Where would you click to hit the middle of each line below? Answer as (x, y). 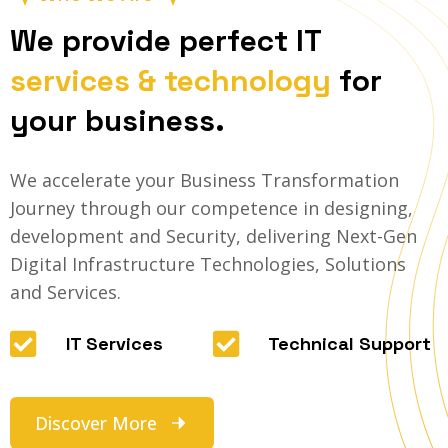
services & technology (170, 81)
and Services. (65, 292)
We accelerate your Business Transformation (204, 180)
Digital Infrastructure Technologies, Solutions (208, 264)
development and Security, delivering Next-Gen (213, 236)
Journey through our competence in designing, (211, 208)
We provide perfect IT (165, 41)
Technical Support (349, 344)
